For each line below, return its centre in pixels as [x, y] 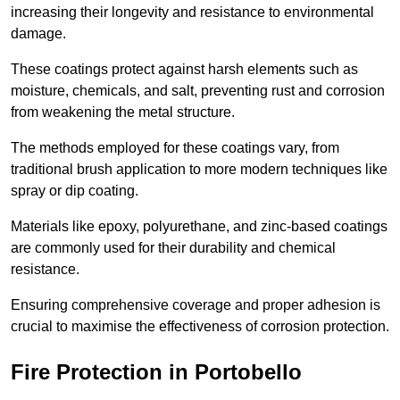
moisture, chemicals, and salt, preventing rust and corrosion [198, 90]
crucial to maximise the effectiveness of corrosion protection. [200, 326]
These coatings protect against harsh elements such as [184, 69]
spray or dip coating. [75, 190]
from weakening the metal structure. [125, 112]
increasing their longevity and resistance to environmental [192, 12]
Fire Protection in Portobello [156, 371]
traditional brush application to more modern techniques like [199, 169]
